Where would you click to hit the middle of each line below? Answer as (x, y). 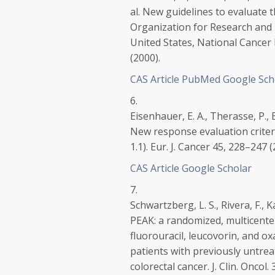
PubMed (201, 79)
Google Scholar (217, 168)
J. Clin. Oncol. (240, 266)
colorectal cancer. (171, 266)
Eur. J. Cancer (180, 147)
